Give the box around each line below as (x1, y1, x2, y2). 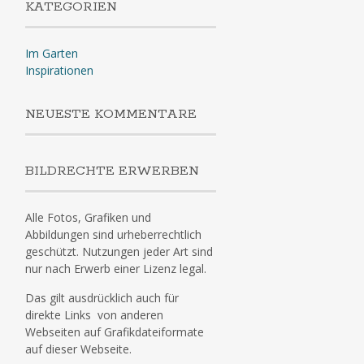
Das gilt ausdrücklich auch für (24, 290, 179, 305)
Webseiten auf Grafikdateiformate (24, 324, 204, 340)
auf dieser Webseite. (24, 341, 132, 357)
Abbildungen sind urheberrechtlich (24, 227, 201, 242)
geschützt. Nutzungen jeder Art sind (24, 244, 213, 259)
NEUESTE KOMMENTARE (24, 106, 197, 123)
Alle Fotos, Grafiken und (24, 210, 151, 225)
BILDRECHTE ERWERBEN (24, 162, 199, 180)
